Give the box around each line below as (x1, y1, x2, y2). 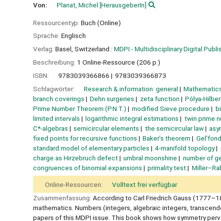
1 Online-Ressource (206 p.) (77, 58, 160, 66)
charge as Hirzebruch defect (33, 153, 118, 162)
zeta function (140, 94, 180, 103)
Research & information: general (84, 84, 178, 93)
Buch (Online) (81, 18, 121, 27)
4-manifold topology (155, 144, 215, 152)
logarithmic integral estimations (85, 114, 179, 122)
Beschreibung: (33, 58, 77, 66)
